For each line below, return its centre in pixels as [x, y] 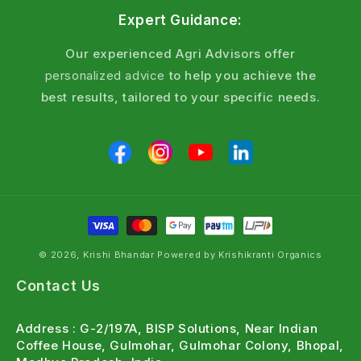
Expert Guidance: [180, 21]
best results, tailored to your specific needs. [180, 98]
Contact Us [58, 286]
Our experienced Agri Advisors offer [180, 54]
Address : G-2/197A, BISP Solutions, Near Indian [167, 329]
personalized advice [105, 76]
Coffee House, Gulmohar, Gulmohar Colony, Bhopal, [180, 346]
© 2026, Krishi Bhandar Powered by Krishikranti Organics [180, 255]
